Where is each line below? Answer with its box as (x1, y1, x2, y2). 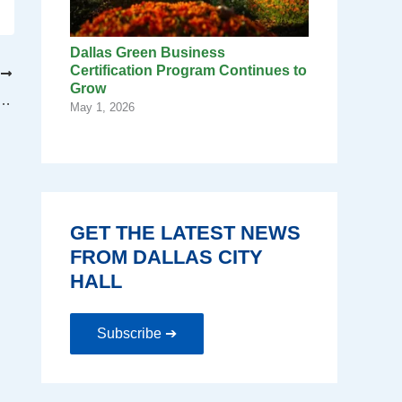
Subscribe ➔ (97, 326, 177, 342)
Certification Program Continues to (70, 63, 307, 79)
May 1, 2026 (70, 100, 135, 115)
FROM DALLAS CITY (70, 246, 263, 269)
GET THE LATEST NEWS (70, 222, 301, 245)
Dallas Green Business (70, 45, 225, 61)
